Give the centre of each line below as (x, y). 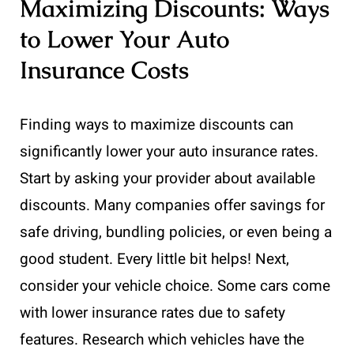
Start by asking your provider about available (168, 178)
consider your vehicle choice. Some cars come (175, 286)
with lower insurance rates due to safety (153, 313)
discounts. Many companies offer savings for (172, 205)
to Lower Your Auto (124, 39)
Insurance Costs (104, 70)
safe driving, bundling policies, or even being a (176, 232)
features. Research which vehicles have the (162, 339)
